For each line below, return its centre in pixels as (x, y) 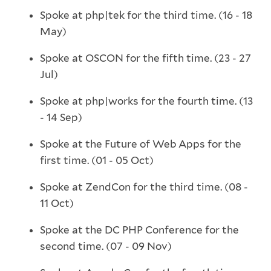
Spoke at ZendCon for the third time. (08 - (144, 187)
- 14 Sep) (61, 118)
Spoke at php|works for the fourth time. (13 (146, 101)
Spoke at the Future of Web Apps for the (140, 144)
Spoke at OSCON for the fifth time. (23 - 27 (145, 58)
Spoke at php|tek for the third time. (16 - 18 (146, 15)
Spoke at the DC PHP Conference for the (139, 230)
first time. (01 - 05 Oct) (96, 161)
